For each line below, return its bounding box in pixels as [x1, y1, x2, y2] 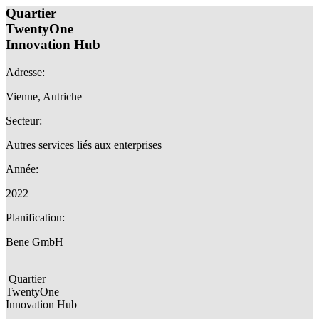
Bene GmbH [6, 236, 63, 249]
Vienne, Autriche [6, 90, 82, 103]
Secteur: [6, 115, 42, 127]
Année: [6, 163, 38, 176]
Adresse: [6, 66, 45, 79]
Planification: [6, 211, 65, 224]
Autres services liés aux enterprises [6, 139, 162, 152]
